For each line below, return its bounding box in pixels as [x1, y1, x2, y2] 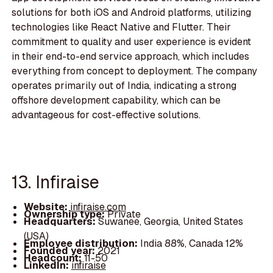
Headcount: [23, 252, 84, 265]
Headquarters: [23, 215, 98, 229]
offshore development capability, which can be [12, 94, 221, 107]
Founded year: [23, 244, 97, 258]
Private [107, 208, 141, 221]
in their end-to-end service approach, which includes [12, 50, 250, 63]
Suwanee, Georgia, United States [97, 215, 243, 229]
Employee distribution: [23, 237, 140, 250]
